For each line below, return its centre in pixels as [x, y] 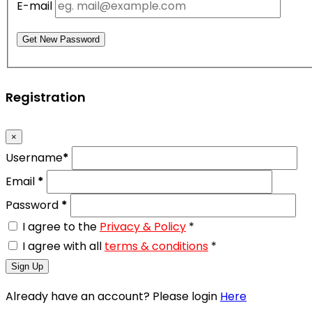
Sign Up [27, 266]
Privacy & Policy [143, 226]
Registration [46, 97]
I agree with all [63, 246]
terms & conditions [156, 246]
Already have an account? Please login [113, 296]
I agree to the [61, 226]
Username [34, 157]
